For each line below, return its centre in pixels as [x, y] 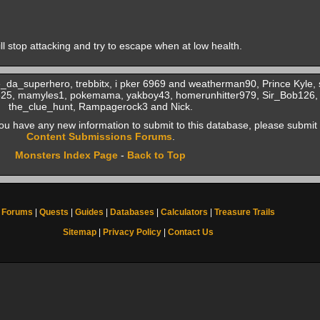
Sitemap [79, 232]
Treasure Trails [244, 212]
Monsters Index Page [66, 155]
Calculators [184, 212]
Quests [54, 212]
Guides [89, 212]
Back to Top [156, 155]
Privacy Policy [132, 232]
